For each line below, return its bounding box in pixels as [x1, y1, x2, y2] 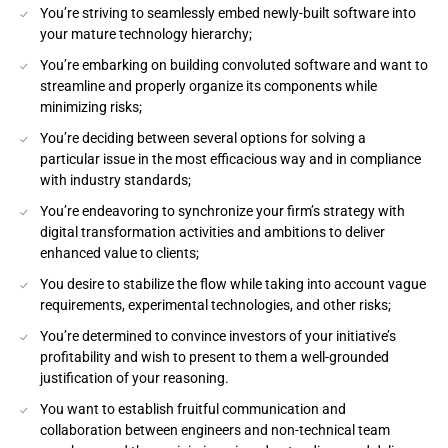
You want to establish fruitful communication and [40, 400, 346, 417]
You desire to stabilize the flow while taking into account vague [40, 275, 426, 292]
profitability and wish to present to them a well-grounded [40, 348, 389, 365]
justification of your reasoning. [40, 369, 229, 386]
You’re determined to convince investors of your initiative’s [40, 327, 396, 344]
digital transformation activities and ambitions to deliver [40, 223, 385, 240]
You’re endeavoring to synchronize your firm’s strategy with [40, 202, 405, 219]
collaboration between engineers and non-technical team [40, 421, 390, 438]
